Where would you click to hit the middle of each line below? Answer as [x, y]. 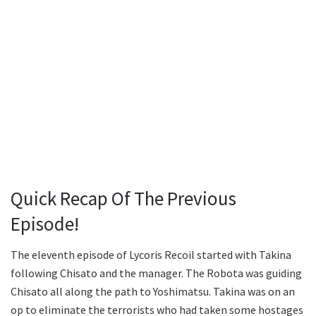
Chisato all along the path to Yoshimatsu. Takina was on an [153, 292]
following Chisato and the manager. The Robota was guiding [156, 273]
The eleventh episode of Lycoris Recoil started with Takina [151, 255]
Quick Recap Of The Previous [123, 198]
